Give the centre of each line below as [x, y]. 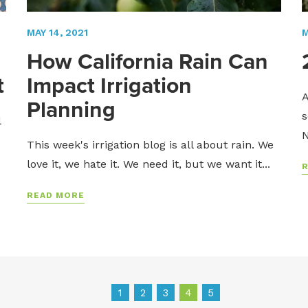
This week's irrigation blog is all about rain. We [150, 145]
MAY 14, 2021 [57, 33]
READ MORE [55, 196]
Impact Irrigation [109, 86]
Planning [71, 110]
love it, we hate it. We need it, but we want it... [148, 164]
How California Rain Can [147, 62]
